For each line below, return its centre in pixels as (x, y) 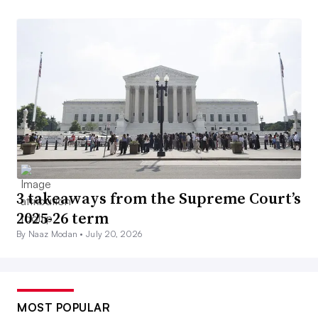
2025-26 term (62, 218)
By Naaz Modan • (51, 234)
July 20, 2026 (114, 234)
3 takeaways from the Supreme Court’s (159, 198)
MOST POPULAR (64, 308)
